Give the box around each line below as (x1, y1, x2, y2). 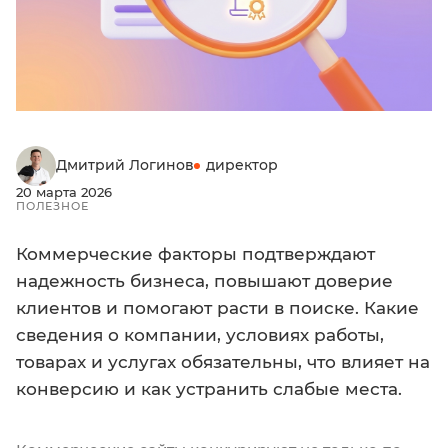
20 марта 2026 (16, 183, 112, 200)
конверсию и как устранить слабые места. (16, 378, 402, 399)
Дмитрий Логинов (56, 156, 194, 175)
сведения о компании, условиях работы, (16, 324, 384, 345)
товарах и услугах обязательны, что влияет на (16, 351, 430, 372)
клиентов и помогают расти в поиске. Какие (16, 297, 419, 318)
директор (206, 156, 278, 175)
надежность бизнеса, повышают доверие (16, 270, 393, 291)
